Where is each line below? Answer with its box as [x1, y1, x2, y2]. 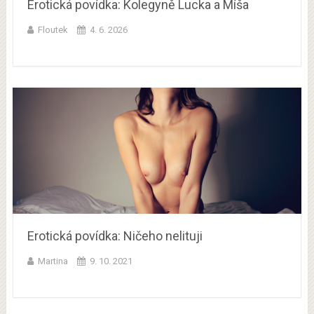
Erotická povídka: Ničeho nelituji [27, 228, 203, 243]
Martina [37, 256, 68, 266]
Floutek [37, 25, 68, 35]
